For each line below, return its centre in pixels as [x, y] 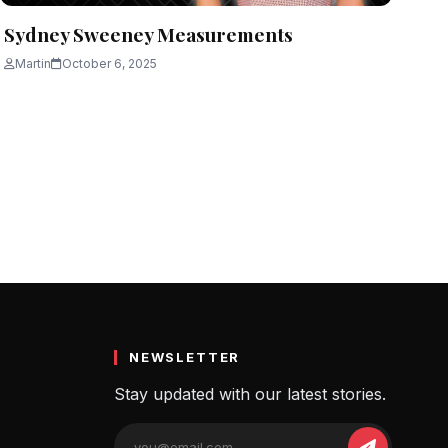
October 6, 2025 [109, 64]
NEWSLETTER [184, 357]
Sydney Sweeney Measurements [148, 34]
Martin [33, 64]
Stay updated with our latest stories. [249, 394]
